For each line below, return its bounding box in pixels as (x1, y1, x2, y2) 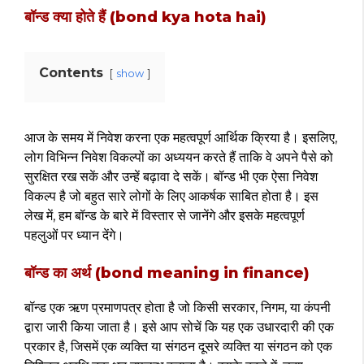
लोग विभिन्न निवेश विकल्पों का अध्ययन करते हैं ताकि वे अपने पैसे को (24, 149, 333, 165)
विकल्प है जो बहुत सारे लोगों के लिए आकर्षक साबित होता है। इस (24, 188, 318, 204)
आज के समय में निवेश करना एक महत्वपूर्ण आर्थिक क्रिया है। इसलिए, (24, 130, 337, 145)
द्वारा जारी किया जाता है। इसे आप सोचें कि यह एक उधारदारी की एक (24, 319, 334, 335)
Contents (39, 65, 103, 80)
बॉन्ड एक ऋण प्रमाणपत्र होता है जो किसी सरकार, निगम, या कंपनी (24, 300, 331, 315)
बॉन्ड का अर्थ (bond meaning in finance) (24, 264, 310, 282)
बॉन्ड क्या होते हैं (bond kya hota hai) (24, 8, 266, 26)
